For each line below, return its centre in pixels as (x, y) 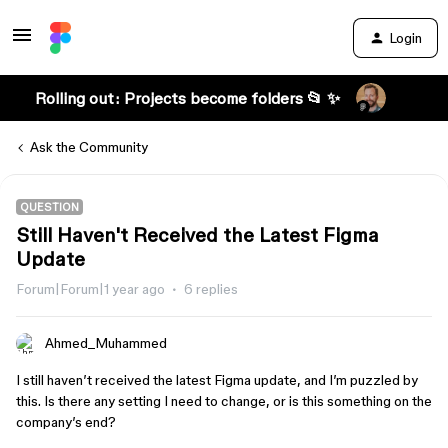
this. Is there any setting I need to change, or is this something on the (224, 401)
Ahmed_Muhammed (106, 343)
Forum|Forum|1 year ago (90, 289)
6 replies (211, 289)
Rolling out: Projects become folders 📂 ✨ (187, 98)
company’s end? (66, 422)
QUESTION (49, 207)
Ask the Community (89, 147)
